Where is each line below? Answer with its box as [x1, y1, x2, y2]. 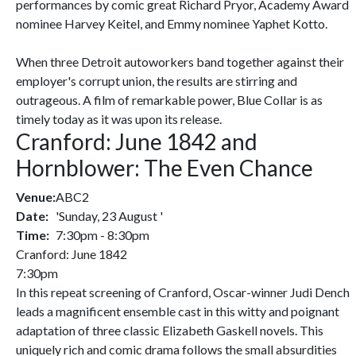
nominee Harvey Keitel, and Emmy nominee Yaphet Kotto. [16, 16, 327, 31]
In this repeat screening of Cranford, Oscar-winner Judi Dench [16, 284, 350, 300]
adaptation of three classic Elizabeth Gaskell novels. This [16, 323, 323, 338]
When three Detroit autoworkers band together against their [16, 54, 344, 69]
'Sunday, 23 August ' [56, 208, 163, 223]
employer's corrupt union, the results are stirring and [16, 73, 297, 88]
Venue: [16, 189, 56, 204]
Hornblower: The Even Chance [16, 154, 313, 181]
